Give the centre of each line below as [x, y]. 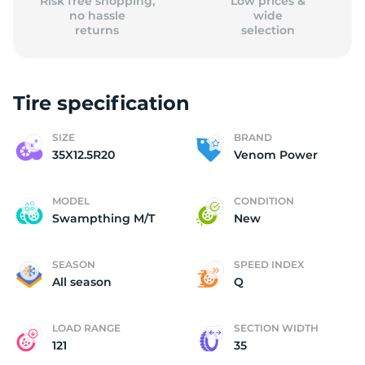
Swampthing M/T [103, 218]
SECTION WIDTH [276, 328]
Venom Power [276, 155]
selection [268, 30]
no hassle [97, 15]
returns [97, 30]
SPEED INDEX [269, 264]
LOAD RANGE [86, 328]
